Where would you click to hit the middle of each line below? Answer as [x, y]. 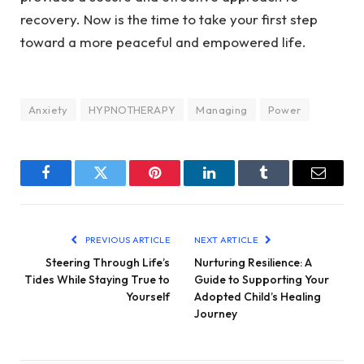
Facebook [73, 185]
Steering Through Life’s [108, 263]
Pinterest [179, 185]
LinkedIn [235, 185]
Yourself [148, 297]
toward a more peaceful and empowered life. [163, 41]
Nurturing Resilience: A [253, 263]
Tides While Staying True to [97, 280]
